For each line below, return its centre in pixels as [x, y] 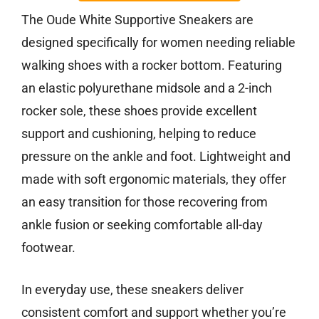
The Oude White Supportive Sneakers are [137, 19]
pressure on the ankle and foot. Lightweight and [156, 156]
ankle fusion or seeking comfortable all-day [142, 224]
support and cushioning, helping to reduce [139, 133]
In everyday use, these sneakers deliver [132, 289]
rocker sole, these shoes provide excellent [139, 110]
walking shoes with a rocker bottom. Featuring [152, 65]
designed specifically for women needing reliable [158, 42]
